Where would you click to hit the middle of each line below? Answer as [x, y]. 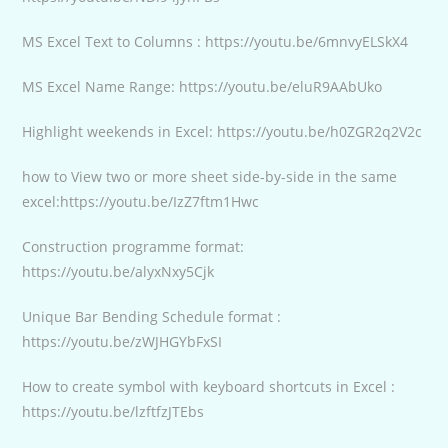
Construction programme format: [133, 246]
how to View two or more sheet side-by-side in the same [210, 176]
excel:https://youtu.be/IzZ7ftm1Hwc [141, 201]
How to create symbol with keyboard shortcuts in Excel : [209, 386]
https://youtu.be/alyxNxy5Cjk [118, 271]
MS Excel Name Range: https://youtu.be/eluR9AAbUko [202, 86]
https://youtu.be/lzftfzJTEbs [113, 411]
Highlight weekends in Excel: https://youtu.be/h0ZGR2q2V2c [222, 131]
